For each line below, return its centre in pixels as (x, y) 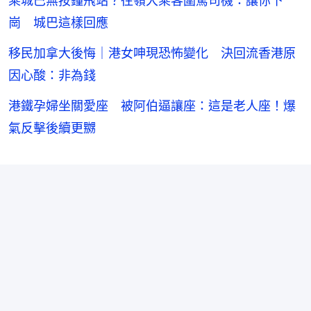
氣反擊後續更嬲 (52, 128)
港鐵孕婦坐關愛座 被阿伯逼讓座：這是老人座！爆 (152, 106)
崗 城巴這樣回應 (58, 22)
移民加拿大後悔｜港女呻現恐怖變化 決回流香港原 (152, 53)
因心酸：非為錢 (52, 75)
